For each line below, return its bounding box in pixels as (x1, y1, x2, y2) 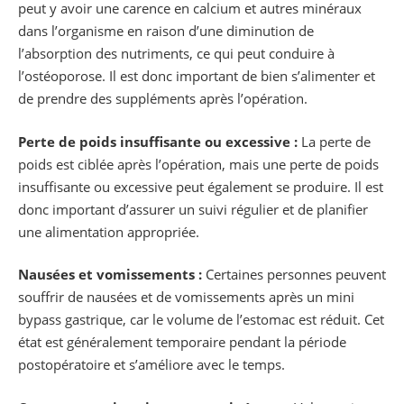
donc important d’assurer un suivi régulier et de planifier (18, 199, 368, 218)
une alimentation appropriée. (18, 222, 199, 241)
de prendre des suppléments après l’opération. (18, 89, 308, 108)
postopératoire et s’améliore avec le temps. (18, 355, 285, 374)
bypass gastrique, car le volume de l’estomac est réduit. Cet (18, 310, 384, 329)
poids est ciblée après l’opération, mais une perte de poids (18, 154, 379, 173)
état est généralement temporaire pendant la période (18, 333, 346, 352)
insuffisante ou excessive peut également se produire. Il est (18, 177, 383, 196)
